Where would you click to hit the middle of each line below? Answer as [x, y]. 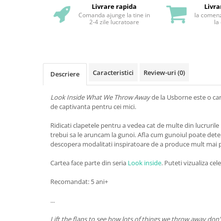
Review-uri [161, 73]
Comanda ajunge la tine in [114, 15]
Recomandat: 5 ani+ [79, 182]
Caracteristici [113, 73]
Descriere [65, 74]
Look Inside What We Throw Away [101, 97]
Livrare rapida [114, 7]
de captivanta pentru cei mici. [93, 107]
